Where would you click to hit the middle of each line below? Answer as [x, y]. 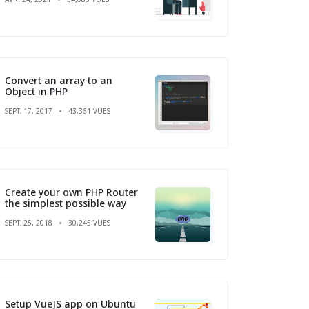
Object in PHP [36, 91]
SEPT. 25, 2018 [29, 222]
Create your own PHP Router [71, 192]
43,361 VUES [89, 111]
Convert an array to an [59, 80]
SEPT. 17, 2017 [29, 111]
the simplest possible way [66, 203]
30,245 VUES [89, 222]
